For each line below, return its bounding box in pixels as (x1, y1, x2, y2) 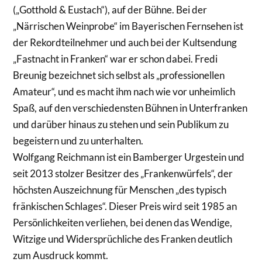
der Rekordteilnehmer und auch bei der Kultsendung (13, 36, 237, 49)
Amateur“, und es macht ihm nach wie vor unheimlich (13, 85, 236, 98)
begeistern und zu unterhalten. (13, 134, 144, 147)
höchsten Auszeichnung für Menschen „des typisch (13, 183, 227, 196)
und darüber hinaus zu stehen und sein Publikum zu (13, 118, 229, 130)
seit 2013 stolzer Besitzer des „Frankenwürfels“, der (13, 167, 233, 180)
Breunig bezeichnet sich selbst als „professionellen (13, 68, 225, 81)
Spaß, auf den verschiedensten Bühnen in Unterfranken (13, 101, 248, 114)
